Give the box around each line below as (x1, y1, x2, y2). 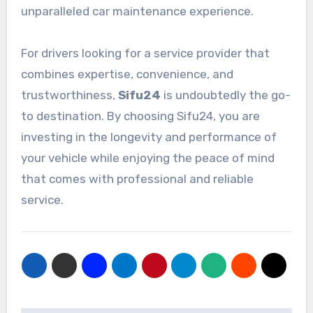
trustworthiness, (20, 88, 118, 103)
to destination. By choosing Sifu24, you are (20, 109, 260, 124)
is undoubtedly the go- (160, 88, 291, 103)
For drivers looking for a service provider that (20, 46, 270, 61)
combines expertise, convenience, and (20, 67, 233, 82)
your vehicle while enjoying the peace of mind (20, 151, 275, 166)
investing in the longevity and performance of (20, 130, 277, 145)
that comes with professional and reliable (20, 172, 254, 187)
